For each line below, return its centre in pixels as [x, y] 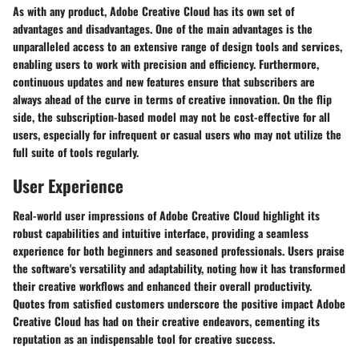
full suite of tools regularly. [76, 151]
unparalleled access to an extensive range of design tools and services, [177, 46]
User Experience [68, 185]
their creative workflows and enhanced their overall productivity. [162, 286]
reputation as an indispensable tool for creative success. [144, 339]
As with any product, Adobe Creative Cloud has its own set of [153, 10]
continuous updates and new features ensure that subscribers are [164, 81]
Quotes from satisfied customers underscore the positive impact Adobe [179, 303]
